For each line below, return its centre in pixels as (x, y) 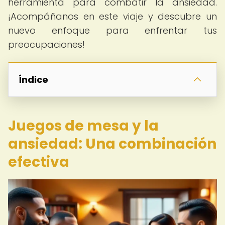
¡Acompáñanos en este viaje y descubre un (113, 16)
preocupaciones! (46, 44)
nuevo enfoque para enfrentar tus (113, 30)
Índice (33, 80)
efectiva (39, 162)
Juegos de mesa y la (83, 126)
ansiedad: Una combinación (112, 144)
